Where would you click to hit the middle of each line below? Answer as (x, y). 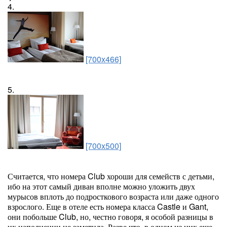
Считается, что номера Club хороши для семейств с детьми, (111, 176)
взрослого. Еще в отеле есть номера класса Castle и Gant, (108, 206)
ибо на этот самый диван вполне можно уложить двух (101, 186)
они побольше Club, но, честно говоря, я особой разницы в (110, 217)
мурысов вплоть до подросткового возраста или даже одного (113, 196)
